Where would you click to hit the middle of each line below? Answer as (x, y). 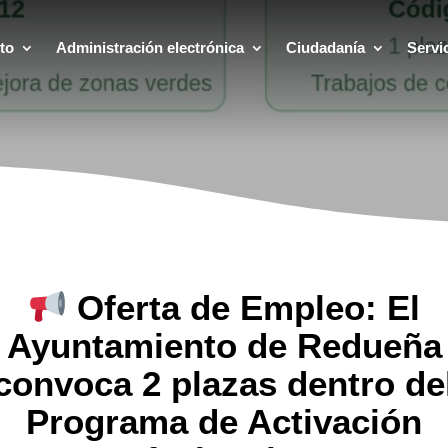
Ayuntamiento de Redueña (224, 345)
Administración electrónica (150, 47)
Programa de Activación (224, 421)
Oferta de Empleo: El (244, 307)
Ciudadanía (326, 47)
